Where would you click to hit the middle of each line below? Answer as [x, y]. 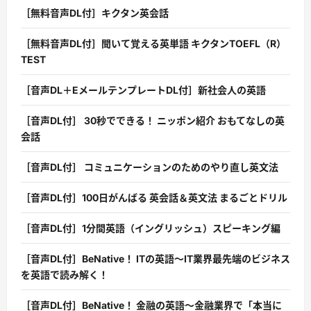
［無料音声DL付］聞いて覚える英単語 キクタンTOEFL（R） [153, 44]
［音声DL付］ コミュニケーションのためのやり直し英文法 [150, 167]
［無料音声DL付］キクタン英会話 [95, 13]
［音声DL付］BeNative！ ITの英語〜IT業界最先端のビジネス [155, 259]
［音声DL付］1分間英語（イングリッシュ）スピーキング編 [151, 228]
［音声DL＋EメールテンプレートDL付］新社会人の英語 [143, 90]
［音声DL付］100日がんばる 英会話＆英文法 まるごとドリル [154, 198]
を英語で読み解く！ [65, 275]
